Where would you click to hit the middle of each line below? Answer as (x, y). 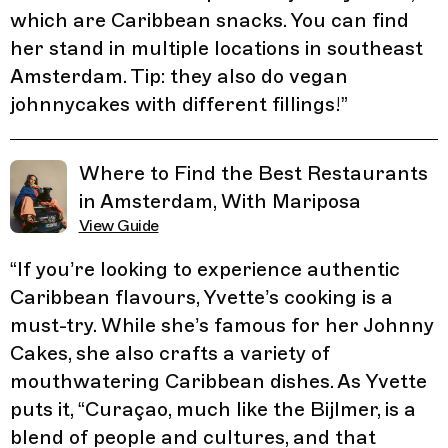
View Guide (118, 225)
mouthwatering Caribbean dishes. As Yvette (218, 381)
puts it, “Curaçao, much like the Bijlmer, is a (213, 409)
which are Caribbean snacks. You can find (209, 20)
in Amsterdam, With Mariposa (219, 201)
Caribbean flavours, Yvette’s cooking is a (201, 297)
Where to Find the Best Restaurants (253, 173)
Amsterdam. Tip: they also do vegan (179, 76)
